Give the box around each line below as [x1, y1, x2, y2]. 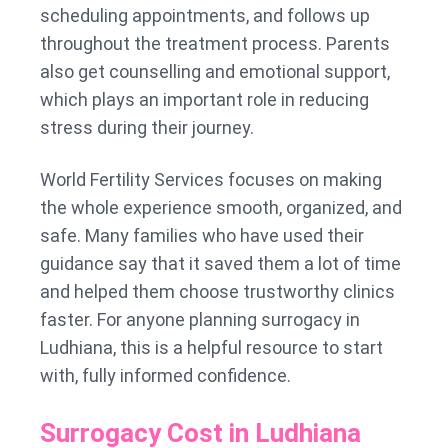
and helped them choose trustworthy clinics [40, 281, 395, 303]
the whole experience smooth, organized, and [40, 197, 402, 219]
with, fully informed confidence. [40, 365, 291, 387]
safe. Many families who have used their [40, 225, 364, 247]
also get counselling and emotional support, [40, 61, 390, 83]
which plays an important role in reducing [40, 89, 369, 111]
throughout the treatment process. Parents [40, 33, 390, 55]
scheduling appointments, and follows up [40, 5, 370, 27]
